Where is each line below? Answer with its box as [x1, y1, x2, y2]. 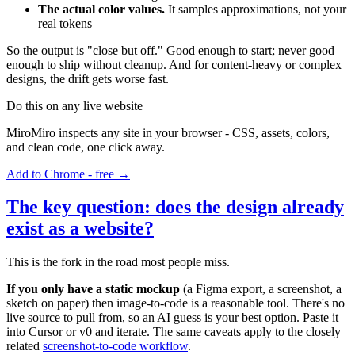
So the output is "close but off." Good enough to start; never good [6, 43, 334, 57]
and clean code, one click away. [6, 139, 165, 154]
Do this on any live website [6, 98, 143, 113]
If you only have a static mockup [6, 282, 180, 296]
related [6, 339, 43, 353]
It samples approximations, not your [165, 2, 346, 16]
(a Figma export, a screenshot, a [180, 282, 342, 296]
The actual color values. [38, 2, 165, 16]
